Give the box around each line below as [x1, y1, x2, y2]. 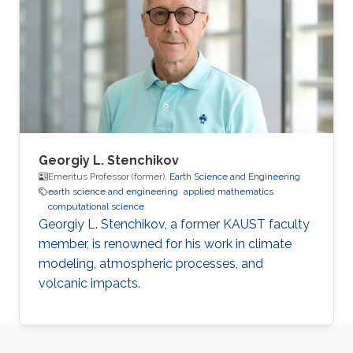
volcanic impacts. [39, 276, 140, 292]
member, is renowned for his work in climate [39, 236, 292, 252]
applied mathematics [184, 186, 273, 198]
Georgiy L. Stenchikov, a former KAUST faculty [39, 217, 310, 232]
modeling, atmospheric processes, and [39, 256, 263, 272]
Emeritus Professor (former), [48, 171, 169, 183]
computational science [48, 201, 144, 213]
